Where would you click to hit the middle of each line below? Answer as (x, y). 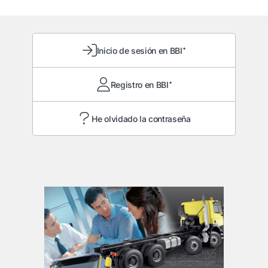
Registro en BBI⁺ (141, 84)
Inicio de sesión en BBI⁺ (141, 50)
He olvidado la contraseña (141, 118)
